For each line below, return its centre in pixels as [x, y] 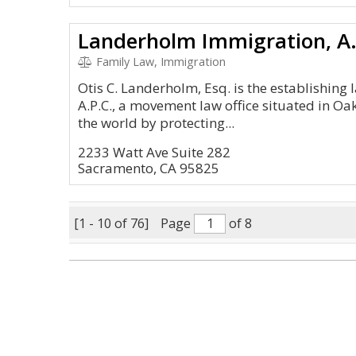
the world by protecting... [156, 123]
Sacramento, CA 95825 [149, 168]
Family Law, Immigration [159, 62]
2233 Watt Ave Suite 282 [154, 152]
